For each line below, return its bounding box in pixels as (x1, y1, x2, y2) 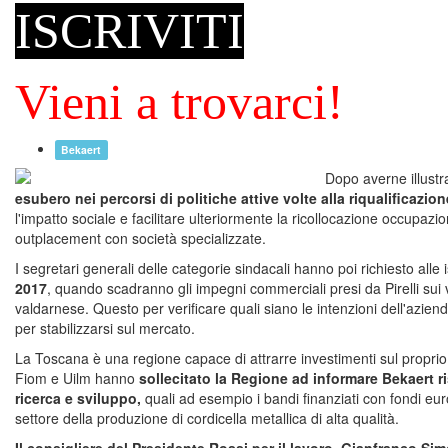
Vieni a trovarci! (15, 74, 344, 130)
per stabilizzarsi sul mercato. (15, 318, 195, 338)
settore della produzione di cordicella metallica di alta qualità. (15, 408, 399, 428)
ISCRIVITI (15, 3, 244, 59)
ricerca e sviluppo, (15, 388, 141, 408)
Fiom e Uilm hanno (15, 368, 139, 388)
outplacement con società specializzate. (15, 228, 266, 248)
